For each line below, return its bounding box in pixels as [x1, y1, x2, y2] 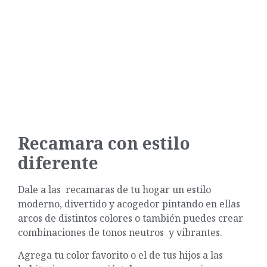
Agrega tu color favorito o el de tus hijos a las [18, 249, 223, 262]
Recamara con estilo [18, 131, 190, 154]
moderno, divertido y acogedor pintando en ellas [18, 197, 240, 210]
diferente [18, 151, 98, 174]
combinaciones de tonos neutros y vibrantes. [18, 225, 225, 239]
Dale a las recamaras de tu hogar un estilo [18, 182, 211, 196]
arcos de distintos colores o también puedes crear [18, 211, 243, 225]
